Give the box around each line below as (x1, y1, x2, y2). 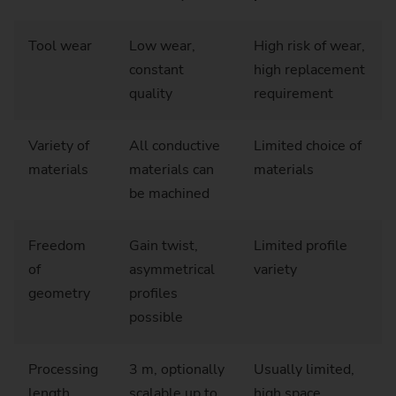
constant (129, 60, 184, 80)
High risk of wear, (254, 36, 365, 57)
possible (129, 308, 187, 328)
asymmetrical (129, 260, 215, 280)
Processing (28, 360, 98, 380)
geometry (28, 284, 94, 304)
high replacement (254, 60, 365, 80)
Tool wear (28, 36, 95, 57)
